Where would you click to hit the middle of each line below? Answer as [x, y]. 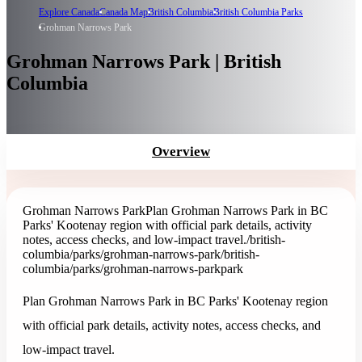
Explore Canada [69, 13]
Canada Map [124, 13]
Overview [181, 152]
